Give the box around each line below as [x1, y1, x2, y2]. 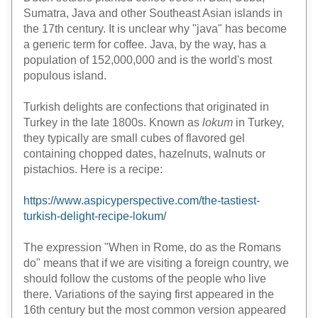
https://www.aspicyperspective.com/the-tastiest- [23, 194, 261, 207]
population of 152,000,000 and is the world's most [23, 54, 273, 67]
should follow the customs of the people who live [23, 273, 267, 285]
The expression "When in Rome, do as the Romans [23, 241, 282, 254]
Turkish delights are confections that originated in [23, 101, 270, 114]
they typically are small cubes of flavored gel [23, 132, 246, 145]
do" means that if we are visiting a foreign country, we [23, 257, 290, 270]
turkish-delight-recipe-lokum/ [23, 210, 167, 223]
